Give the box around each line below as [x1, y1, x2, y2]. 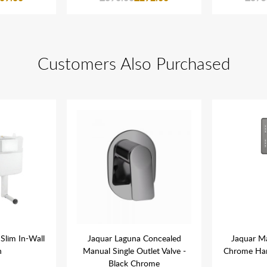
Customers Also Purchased [37, 52, 230, 74]
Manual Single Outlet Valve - [82, 245, 186, 256]
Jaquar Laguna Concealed [87, 232, 181, 244]
